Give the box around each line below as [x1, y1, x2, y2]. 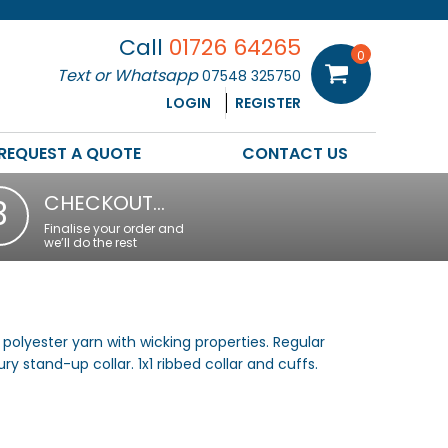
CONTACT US [241, 141, 348, 165]
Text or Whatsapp [57, 63, 202, 87]
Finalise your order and [43, 219, 184, 237]
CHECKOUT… [43, 188, 165, 217]
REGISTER [235, 92, 301, 113]
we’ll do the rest [43, 233, 137, 251]
